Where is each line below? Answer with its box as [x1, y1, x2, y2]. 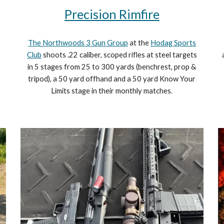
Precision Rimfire [64, 6, 159, 22]
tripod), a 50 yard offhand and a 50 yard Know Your [28, 74, 196, 83]
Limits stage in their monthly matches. [51, 86, 173, 95]
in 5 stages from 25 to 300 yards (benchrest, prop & [27, 62, 196, 71]
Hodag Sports [150, 38, 196, 47]
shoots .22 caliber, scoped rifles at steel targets [41, 50, 197, 59]
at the [127, 38, 150, 47]
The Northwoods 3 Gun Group [27, 38, 128, 47]
